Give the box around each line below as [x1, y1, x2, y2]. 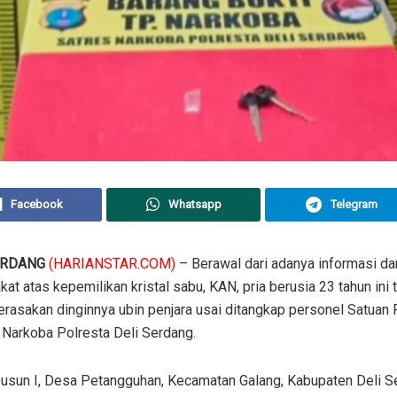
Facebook [10, 198, 63, 212]
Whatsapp [167, 198, 222, 212]
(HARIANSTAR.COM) [49, 255, 175, 273]
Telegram [331, 198, 378, 212]
